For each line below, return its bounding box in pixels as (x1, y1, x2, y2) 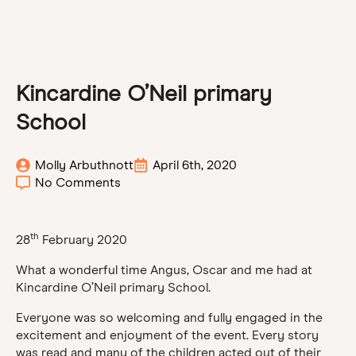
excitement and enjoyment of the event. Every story (16, 327, 319, 342)
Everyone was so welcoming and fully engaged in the (16, 310, 323, 325)
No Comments (35, 175, 121, 190)
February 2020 (39, 232, 127, 247)
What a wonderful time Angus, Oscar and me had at (16, 262, 312, 277)
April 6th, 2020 (153, 157, 237, 172)
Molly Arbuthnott (35, 157, 133, 172)
